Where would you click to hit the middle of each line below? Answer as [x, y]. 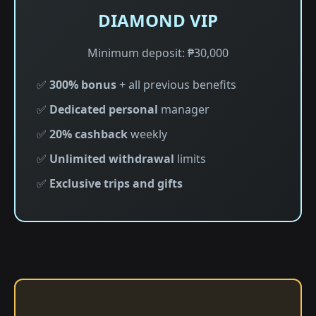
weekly [147, 134]
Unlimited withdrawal [112, 159]
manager [184, 109]
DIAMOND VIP [158, 20]
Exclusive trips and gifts [116, 183]
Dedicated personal [104, 109]
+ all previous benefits [176, 85]
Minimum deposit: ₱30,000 [158, 53]
